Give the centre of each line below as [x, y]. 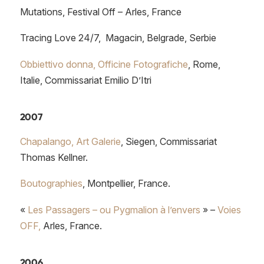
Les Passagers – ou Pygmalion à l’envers [114, 209]
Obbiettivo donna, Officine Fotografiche [104, 64]
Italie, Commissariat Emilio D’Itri [85, 80]
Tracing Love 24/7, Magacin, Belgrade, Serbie [118, 38]
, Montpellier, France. [126, 184]
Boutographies [51, 184]
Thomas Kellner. [54, 157]
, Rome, [204, 64]
